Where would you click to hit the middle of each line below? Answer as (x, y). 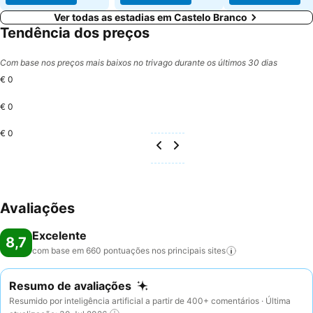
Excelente (59, 235)
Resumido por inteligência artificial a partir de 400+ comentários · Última (150, 300)
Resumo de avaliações (70, 286)
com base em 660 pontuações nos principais (119, 250)
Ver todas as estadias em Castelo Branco (150, 17)
